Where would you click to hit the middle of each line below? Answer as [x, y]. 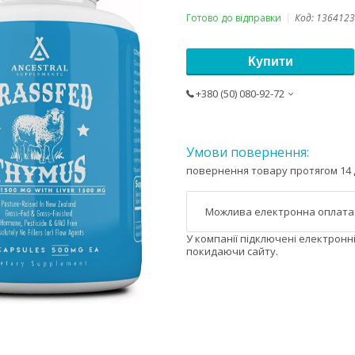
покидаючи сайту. [232, 252]
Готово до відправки [234, 17]
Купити [270, 61]
